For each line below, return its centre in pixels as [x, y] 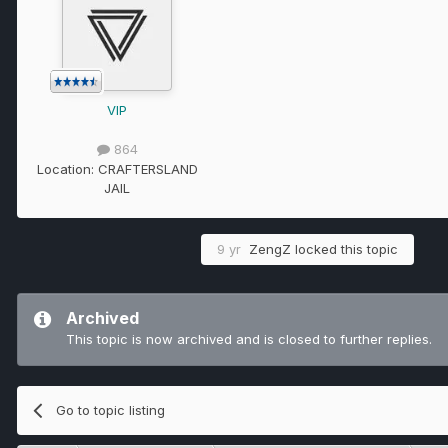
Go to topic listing [111, 409]
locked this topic [344, 248]
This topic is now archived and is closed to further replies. [249, 338]
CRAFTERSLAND [147, 168]
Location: [67, 168]
